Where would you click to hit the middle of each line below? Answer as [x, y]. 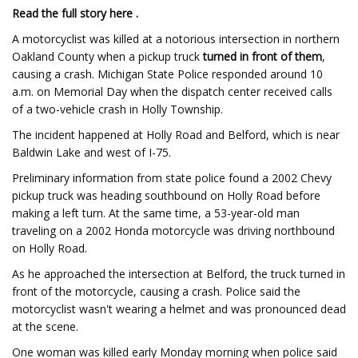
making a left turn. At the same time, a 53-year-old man [156, 213]
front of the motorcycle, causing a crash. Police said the [156, 291]
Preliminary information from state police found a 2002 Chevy [172, 178]
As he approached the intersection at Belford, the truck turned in [179, 274]
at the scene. [45, 326]
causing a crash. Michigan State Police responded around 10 [167, 74]
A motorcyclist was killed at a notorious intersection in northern [176, 39]
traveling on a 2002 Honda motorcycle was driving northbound [173, 231]
